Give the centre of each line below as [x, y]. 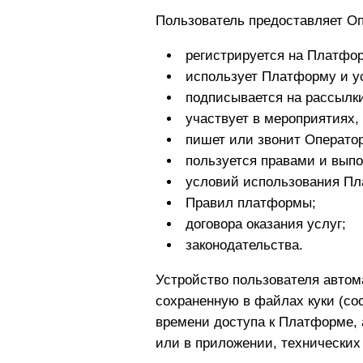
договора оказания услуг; [265, 224]
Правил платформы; [250, 203]
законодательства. [244, 245]
